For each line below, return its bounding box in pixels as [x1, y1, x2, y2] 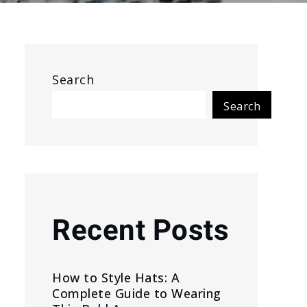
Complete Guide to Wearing [52, 285, 221, 302]
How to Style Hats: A [52, 269, 180, 286]
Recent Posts [52, 213, 229, 247]
